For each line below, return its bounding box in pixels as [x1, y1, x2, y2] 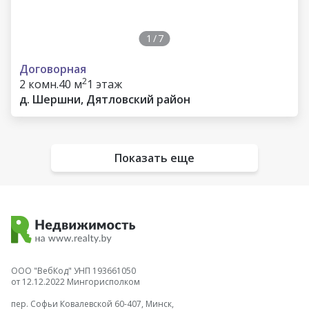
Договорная [19, 61, 86, 77]
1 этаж [87, 77, 122, 92]
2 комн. [19, 77, 59, 92]
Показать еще [114, 150, 195, 166]
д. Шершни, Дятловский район [19, 92, 190, 107]
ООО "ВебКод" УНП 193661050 [11, 265, 136, 277]
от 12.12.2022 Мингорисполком [11, 276, 140, 288]
